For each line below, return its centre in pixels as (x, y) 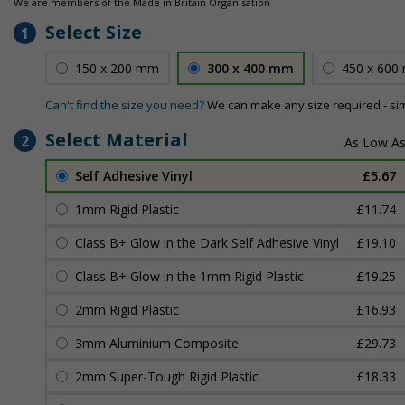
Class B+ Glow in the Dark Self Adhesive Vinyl (207, 243)
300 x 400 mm (250, 68)
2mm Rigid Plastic (127, 310)
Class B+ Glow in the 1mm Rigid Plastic (189, 276)
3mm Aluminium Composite (157, 343)
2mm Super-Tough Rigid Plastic (167, 377)
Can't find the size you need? (125, 105)
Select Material (117, 140)
